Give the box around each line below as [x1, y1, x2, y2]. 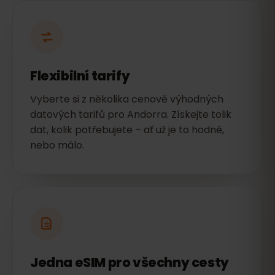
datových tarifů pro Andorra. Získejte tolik [30, 107, 231, 122]
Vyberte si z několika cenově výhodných [30, 92, 223, 106]
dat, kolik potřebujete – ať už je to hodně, [30, 123, 224, 137]
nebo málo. [30, 138, 84, 152]
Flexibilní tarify [30, 67, 130, 85]
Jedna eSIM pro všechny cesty [30, 254, 229, 271]
